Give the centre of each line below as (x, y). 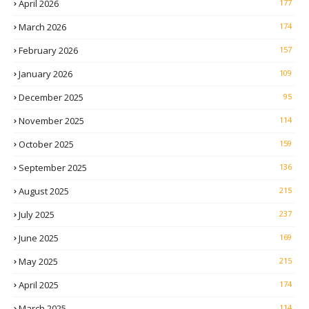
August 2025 (44, 191)
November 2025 (51, 121)
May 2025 (38, 262)
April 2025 (39, 285)
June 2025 (39, 238)
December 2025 (51, 98)
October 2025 (46, 144)
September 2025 (53, 168)
